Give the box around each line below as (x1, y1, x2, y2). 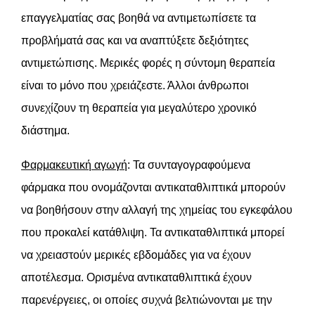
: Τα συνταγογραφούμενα (127, 159, 250, 172)
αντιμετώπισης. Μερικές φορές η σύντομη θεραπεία (21, 57, 275, 70)
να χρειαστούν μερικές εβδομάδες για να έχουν (21, 249, 251, 262)
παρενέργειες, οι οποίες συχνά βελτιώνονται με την (21, 294, 272, 307)
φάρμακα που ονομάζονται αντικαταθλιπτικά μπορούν (21, 181, 285, 194)
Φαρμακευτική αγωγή (21, 159, 127, 172)
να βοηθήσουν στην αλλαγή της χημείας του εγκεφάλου (21, 204, 292, 217)
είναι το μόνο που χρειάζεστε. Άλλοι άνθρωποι (21, 79, 249, 92)
